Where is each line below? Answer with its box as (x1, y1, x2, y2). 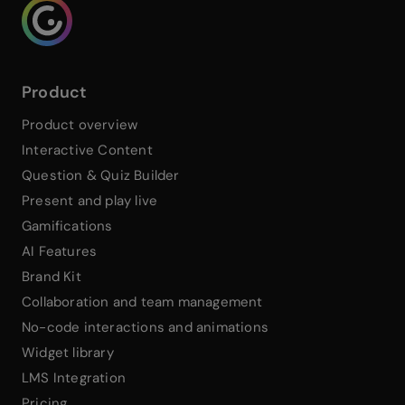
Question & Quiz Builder (22, 166, 180, 185)
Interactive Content (22, 141, 153, 160)
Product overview (22, 116, 138, 135)
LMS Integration (22, 369, 126, 388)
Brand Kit (22, 268, 81, 287)
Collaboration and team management (22, 293, 263, 312)
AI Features (22, 242, 98, 261)
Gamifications (22, 217, 113, 236)
